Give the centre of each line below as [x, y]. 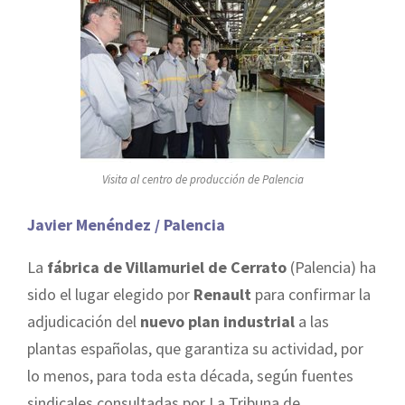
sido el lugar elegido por [110, 294]
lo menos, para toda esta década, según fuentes [190, 375]
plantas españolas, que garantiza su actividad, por [195, 348]
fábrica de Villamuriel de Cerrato [167, 267]
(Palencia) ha [331, 267]
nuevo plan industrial [217, 321]
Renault [222, 294]
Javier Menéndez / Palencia [126, 224]
